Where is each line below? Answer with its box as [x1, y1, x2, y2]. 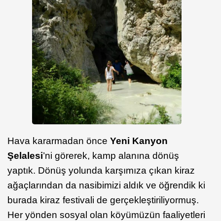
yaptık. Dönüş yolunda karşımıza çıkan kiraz [7, 165, 195, 176]
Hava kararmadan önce [7, 136, 110, 147]
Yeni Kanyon [110, 136, 168, 147]
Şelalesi [7, 150, 43, 161]
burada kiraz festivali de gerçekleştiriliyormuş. [7, 195, 199, 206]
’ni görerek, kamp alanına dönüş [43, 150, 179, 161]
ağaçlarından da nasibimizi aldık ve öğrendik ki [7, 180, 205, 191]
